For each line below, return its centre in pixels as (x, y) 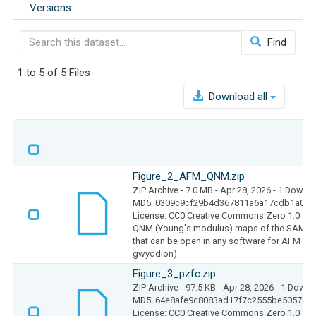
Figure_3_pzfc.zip (174, 273)
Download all (238, 96)
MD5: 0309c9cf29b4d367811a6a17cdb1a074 (224, 202)
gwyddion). (156, 253)
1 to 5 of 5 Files (54, 72)
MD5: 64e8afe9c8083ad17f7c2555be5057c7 (222, 300)
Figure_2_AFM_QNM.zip (189, 176)
